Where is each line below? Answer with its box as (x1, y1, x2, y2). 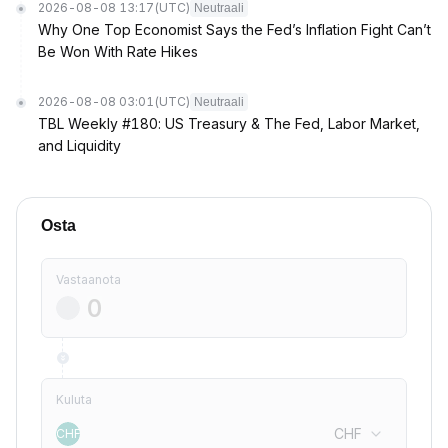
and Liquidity (38, 137, 121, 154)
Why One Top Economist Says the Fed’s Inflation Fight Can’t (38, 21, 431, 38)
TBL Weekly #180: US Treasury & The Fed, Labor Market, (38, 115, 420, 132)
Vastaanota (56, 272, 121, 287)
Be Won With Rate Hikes (38, 43, 198, 60)
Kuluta (56, 392, 92, 407)
